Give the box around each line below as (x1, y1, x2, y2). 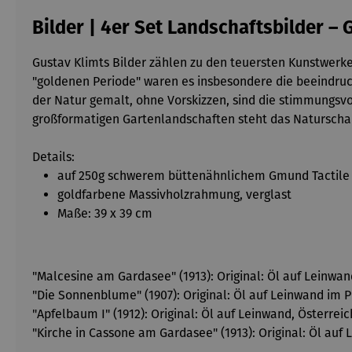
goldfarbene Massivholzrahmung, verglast (57, 187, 291, 202)
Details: (32, 149, 75, 164)
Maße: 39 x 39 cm (57, 206, 152, 221)
